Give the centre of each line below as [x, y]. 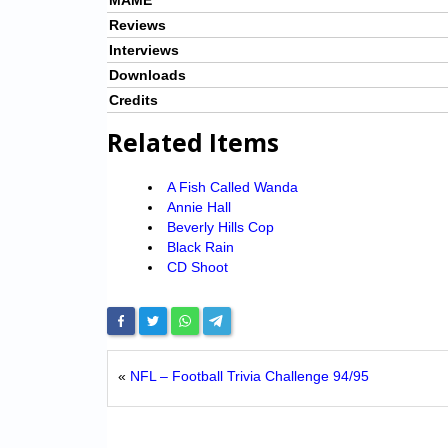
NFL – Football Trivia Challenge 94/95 [249, 376]
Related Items [193, 143]
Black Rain [200, 247]
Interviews [144, 50]
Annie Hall [198, 207]
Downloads [147, 75]
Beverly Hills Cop [220, 227]
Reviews [137, 25]
